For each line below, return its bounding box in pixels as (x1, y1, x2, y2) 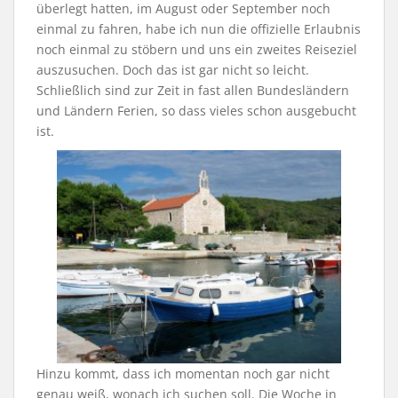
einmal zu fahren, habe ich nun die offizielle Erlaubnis (36, 20, 361, 38)
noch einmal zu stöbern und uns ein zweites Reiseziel (36, 41, 357, 59)
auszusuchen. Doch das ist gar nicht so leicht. (36, 61, 309, 79)
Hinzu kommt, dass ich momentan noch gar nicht (36, 365, 330, 383)
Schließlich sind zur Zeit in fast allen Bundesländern (36, 82, 349, 99)
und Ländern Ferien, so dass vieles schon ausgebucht (36, 102, 356, 120)
